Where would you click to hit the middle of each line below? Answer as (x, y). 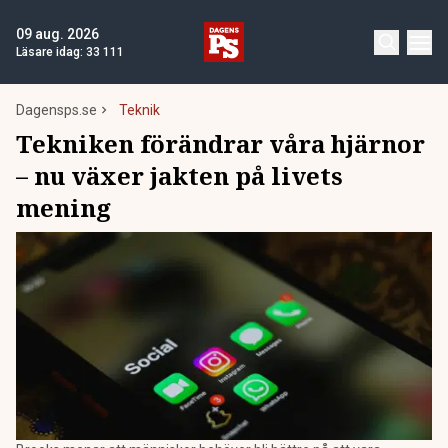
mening (63, 207)
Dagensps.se (56, 110)
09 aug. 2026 (57, 34)
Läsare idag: (51, 52)
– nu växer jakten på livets (179, 175)
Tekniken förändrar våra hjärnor (220, 143)
